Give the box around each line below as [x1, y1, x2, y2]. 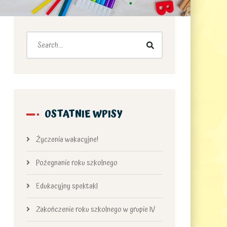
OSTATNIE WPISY [44, 106, 123, 122]
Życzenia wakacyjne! [35, 133, 98, 146]
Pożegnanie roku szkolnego [35, 157, 118, 169]
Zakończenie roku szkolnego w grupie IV [35, 203, 155, 216]
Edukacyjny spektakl [35, 180, 98, 193]
